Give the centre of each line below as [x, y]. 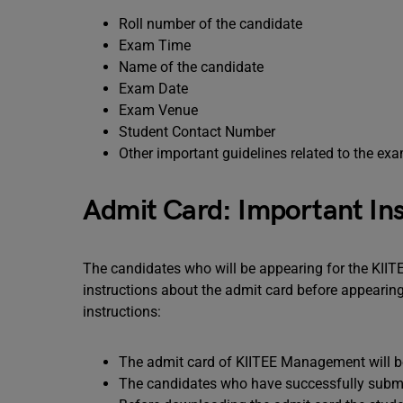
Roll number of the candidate [210, 24]
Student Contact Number [197, 132]
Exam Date [153, 89]
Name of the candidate [191, 67]
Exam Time [155, 45]
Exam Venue [158, 110]
